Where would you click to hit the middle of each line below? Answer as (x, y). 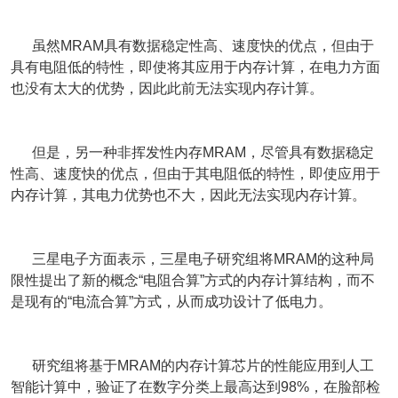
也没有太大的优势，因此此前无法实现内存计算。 (167, 88)
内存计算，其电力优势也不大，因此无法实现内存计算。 (188, 195)
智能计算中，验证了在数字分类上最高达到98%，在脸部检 (195, 387)
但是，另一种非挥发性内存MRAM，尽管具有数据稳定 (192, 152)
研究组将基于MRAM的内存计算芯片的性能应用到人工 (192, 366)
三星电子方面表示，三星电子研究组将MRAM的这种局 (192, 259)
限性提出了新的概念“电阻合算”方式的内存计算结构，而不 (193, 280)
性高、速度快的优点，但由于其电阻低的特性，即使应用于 (195, 174)
